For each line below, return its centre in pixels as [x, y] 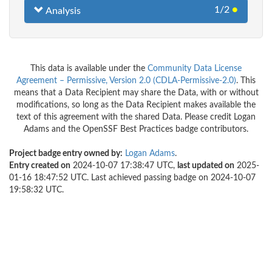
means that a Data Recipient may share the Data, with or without [136, 93]
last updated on [206, 166]
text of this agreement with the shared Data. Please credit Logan [136, 117]
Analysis [62, 11]
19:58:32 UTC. [36, 190]
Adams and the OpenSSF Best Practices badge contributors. [136, 130]
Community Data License [195, 69]
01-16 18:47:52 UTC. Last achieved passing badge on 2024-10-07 [132, 178]
